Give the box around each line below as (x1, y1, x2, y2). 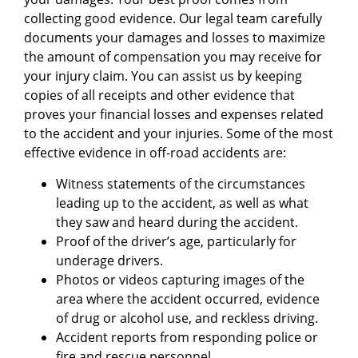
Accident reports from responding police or (56, 328, 318, 346)
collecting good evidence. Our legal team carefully (24, 10, 322, 28)
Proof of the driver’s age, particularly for (56, 232, 296, 250)
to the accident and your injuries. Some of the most (24, 125, 333, 143)
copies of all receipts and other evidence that (24, 86, 295, 105)
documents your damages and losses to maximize (24, 29, 325, 47)
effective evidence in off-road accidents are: (24, 144, 286, 162)
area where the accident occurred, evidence (56, 289, 320, 308)
